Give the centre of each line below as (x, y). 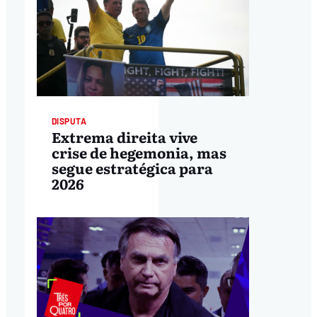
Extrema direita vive (124, 137)
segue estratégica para (132, 168)
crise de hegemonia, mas (139, 152)
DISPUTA (69, 121)
